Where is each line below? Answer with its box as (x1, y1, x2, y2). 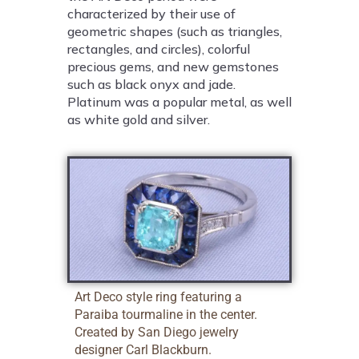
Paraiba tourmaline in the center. (75, 307, 257, 322)
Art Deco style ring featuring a (75, 289, 242, 305)
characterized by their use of (67, 6, 236, 22)
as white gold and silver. (67, 111, 210, 128)
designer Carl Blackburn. (75, 342, 212, 357)
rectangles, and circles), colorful (67, 41, 250, 58)
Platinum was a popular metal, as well (67, 94, 292, 111)
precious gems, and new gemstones (67, 58, 279, 75)
